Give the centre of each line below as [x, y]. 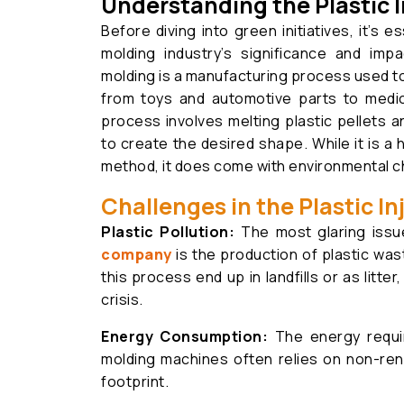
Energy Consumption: [188, 336]
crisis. [122, 299]
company [137, 254]
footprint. [135, 381]
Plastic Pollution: [171, 232]
